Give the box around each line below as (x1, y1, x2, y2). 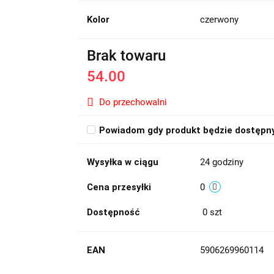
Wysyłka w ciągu (86, 157, 158, 168)
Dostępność (86, 207, 140, 218)
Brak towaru (86, 47, 166, 64)
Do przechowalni (98, 97, 167, 108)
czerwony (199, 14, 239, 25)
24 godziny (199, 157, 243, 168)
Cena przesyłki (86, 182, 151, 193)
